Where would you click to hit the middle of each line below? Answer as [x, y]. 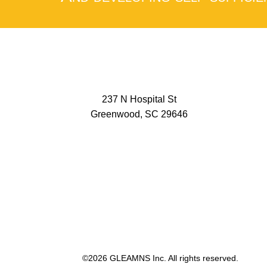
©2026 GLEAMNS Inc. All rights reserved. [160, 258]
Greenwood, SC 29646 [139, 114]
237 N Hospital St [139, 99]
